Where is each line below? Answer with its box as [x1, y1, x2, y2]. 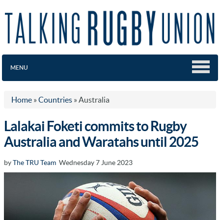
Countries [38, 95, 72, 104]
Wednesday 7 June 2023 [56, 158, 133, 166]
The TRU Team [13, 158, 56, 166]
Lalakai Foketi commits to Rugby [4, 118, 187, 134]
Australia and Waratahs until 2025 [4, 134, 198, 150]
